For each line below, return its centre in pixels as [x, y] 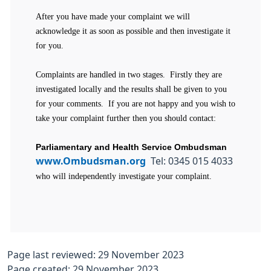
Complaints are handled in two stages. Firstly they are [129, 75]
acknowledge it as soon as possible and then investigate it [133, 31]
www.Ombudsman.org [91, 161]
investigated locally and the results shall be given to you [131, 89]
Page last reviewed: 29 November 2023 [96, 255]
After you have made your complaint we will [113, 17]
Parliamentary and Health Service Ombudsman [131, 147]
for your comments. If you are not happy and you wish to [135, 104]
